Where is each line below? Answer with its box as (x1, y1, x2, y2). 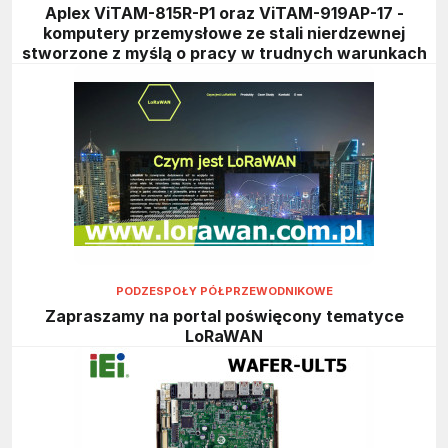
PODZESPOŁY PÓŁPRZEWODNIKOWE (115, 284, 333, 299)
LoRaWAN (185, 325, 263, 346)
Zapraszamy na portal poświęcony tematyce (44, 305, 404, 326)
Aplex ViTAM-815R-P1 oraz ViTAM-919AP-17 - (44, 3, 404, 24)
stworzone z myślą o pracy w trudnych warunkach (21, 43, 427, 64)
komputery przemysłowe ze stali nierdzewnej (43, 23, 405, 44)
